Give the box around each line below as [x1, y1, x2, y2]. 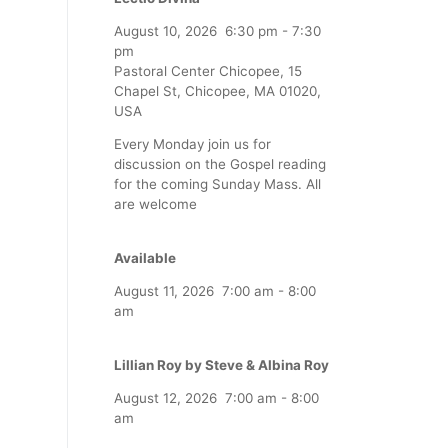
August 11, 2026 [114, 283, 214, 300]
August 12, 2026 [114, 390, 217, 407]
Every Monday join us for [114, 136, 271, 153]
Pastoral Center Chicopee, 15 [114, 62, 302, 79]
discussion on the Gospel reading [114, 156, 326, 173]
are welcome [114, 196, 197, 213]
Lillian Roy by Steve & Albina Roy [114, 356, 329, 373]
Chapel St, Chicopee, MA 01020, [114, 82, 321, 99]
